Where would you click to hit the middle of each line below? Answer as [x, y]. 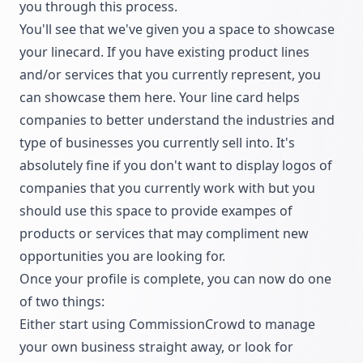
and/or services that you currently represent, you [170, 75]
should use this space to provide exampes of [156, 211]
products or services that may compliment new [164, 234]
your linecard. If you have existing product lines [164, 52]
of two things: [62, 302]
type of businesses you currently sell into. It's [157, 143]
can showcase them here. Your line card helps [160, 98]
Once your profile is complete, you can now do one [175, 279]
